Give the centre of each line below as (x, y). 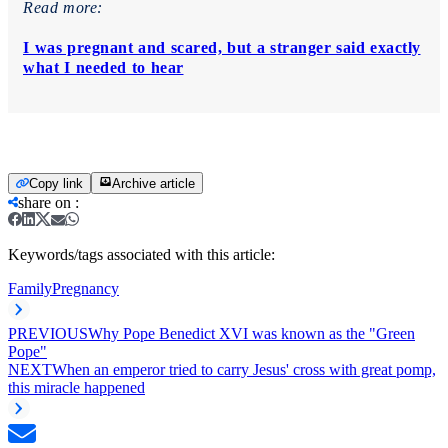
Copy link (56, 183)
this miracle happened (76, 387)
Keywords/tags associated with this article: (141, 254)
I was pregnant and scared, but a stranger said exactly (222, 47)
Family (30, 288)
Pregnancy (85, 288)
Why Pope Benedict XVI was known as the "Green (251, 333)
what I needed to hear (103, 67)
